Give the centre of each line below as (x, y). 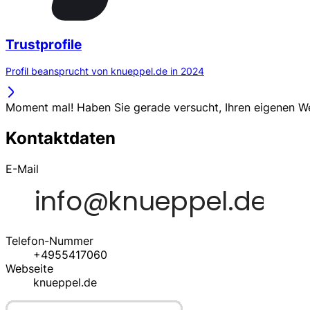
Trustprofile (44, 44)
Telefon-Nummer (49, 241)
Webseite (29, 269)
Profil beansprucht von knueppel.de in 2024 (105, 71)
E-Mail (22, 169)
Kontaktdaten (61, 138)
